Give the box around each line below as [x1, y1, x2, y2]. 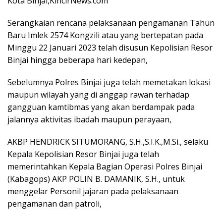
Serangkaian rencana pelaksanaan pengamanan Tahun [7, 17, 215, 28]
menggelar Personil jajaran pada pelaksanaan [7, 185, 178, 197]
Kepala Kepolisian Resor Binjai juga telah [7, 148, 159, 160]
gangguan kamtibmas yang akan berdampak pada [7, 101, 195, 112]
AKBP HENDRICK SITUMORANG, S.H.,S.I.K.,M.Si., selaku [7, 136, 208, 147]
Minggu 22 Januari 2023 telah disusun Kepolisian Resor [7, 42, 213, 53]
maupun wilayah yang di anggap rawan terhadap [7, 89, 189, 100]
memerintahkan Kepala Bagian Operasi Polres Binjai [7, 161, 202, 172]
